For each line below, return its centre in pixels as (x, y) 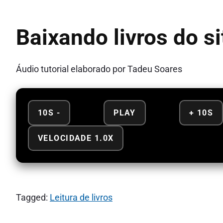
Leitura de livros (81, 197)
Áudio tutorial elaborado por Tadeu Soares (99, 69)
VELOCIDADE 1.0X (76, 138)
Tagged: (33, 197)
